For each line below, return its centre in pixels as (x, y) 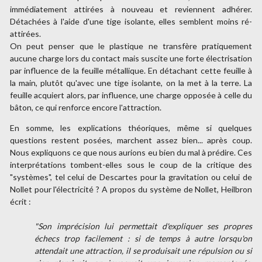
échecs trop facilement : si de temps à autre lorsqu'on (143, 239)
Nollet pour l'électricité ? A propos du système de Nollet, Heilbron (131, 189)
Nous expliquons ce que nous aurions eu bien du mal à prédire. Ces (131, 153)
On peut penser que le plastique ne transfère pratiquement (131, 46)
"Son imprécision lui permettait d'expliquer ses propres (143, 226)
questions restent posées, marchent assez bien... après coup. (131, 140)
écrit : (20, 202)
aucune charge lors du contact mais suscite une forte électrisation (131, 58)
